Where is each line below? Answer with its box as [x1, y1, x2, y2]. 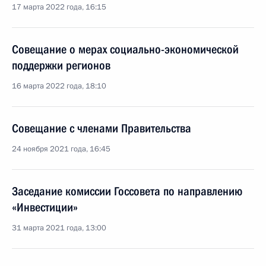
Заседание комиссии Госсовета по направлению [12, 184, 242, 198]
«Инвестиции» [12, 200, 78, 214]
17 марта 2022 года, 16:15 [12, 2, 106, 12]
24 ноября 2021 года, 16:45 [12, 144, 110, 154]
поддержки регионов [12, 58, 110, 72]
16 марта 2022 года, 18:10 [12, 81, 106, 91]
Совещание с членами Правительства [12, 121, 191, 135]
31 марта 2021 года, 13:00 [12, 223, 106, 233]
